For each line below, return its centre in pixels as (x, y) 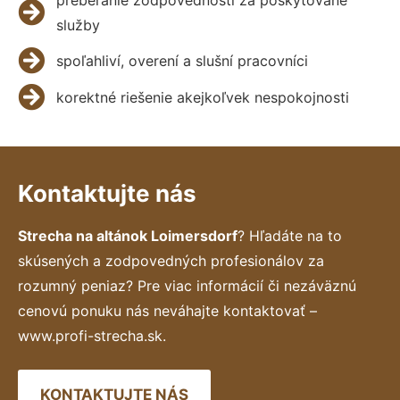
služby (78, 25)
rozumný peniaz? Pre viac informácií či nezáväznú (187, 285)
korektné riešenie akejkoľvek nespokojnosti (202, 97)
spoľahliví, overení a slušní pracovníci (182, 60)
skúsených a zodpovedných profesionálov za (171, 260)
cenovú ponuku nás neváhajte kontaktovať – (167, 310)
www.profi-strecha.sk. (92, 335)
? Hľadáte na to (290, 235)
